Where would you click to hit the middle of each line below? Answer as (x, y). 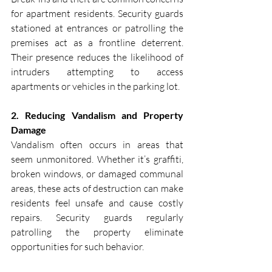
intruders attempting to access (97, 72)
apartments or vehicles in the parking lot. (95, 87)
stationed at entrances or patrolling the (97, 28)
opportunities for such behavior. (77, 247)
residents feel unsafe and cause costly (97, 203)
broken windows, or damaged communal (97, 174)
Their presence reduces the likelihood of (97, 57)
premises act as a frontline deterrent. (97, 43)
